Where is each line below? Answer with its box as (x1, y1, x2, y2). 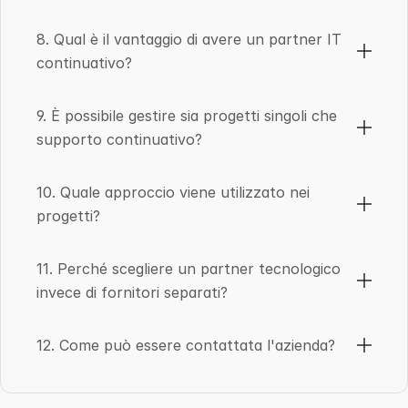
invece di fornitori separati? (36, 283, 228, 301)
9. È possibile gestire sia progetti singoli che (36, 107, 337, 125)
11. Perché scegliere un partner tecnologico (36, 260, 341, 278)
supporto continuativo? (36, 130, 202, 148)
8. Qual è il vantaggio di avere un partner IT (36, 30, 342, 48)
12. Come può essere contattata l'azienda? (36, 336, 335, 354)
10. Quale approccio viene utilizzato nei (36, 183, 310, 201)
